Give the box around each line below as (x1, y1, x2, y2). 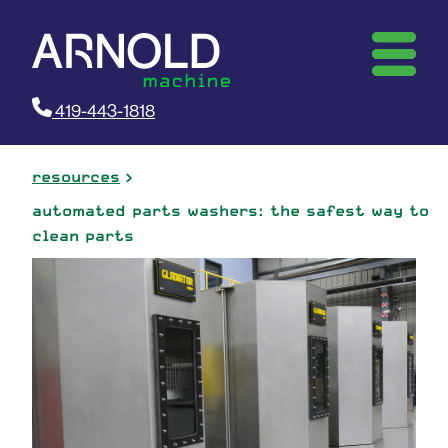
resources (32, 167, 120, 186)
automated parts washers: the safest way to (32, 201, 429, 220)
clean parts (32, 226, 134, 245)
